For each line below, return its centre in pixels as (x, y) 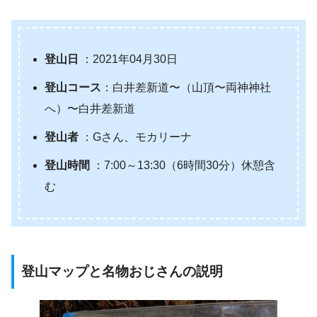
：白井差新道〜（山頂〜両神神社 (186, 87)
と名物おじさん (136, 271)
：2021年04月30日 (128, 59)
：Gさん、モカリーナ (136, 137)
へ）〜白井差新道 (90, 108)
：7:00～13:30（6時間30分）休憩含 (183, 165)
